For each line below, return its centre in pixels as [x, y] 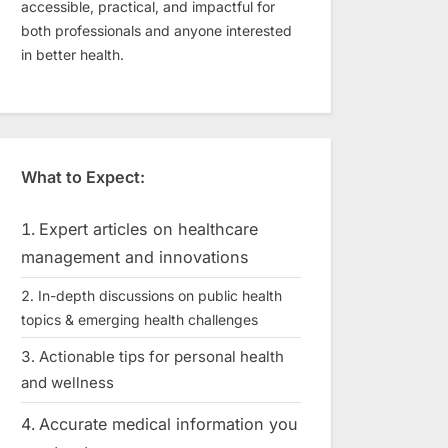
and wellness [67, 383]
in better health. [72, 55]
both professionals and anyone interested [156, 31]
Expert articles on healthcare [148, 228]
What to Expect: [83, 176]
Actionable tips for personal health [161, 357]
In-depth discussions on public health [160, 295]
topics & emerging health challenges [139, 319]
